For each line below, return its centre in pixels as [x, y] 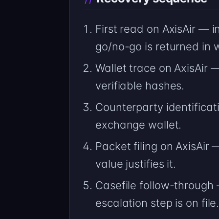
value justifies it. [136, 164]
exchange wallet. [139, 125]
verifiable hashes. [140, 86]
